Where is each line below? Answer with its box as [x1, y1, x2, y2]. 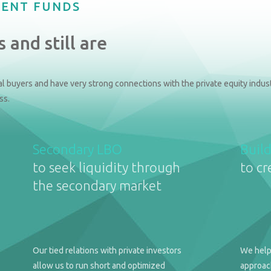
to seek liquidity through [32, 160, 180, 175]
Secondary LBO [32, 142, 122, 157]
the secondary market [32, 178, 162, 194]
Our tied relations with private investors [32, 246, 181, 256]
